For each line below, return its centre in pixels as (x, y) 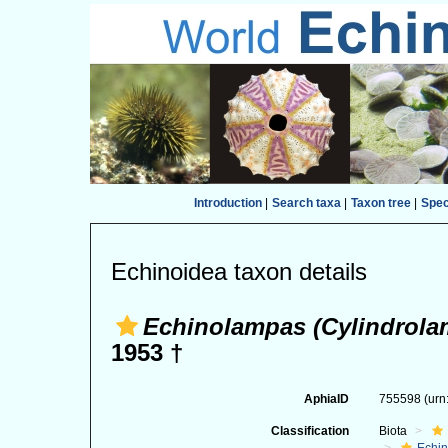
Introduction (227, 203)
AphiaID (326, 399)
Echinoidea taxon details (239, 271)
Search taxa (306, 203)
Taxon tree (380, 203)
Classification (309, 431)
